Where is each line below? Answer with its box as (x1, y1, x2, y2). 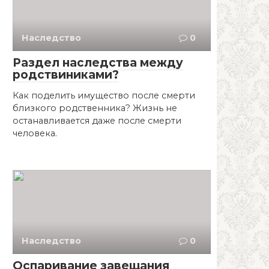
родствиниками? (13, 67, 119, 82)
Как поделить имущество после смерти (13, 89, 195, 101)
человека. (13, 127, 57, 139)
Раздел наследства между (13, 55, 183, 70)
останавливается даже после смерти (13, 115, 181, 126)
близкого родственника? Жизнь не (13, 102, 177, 113)
